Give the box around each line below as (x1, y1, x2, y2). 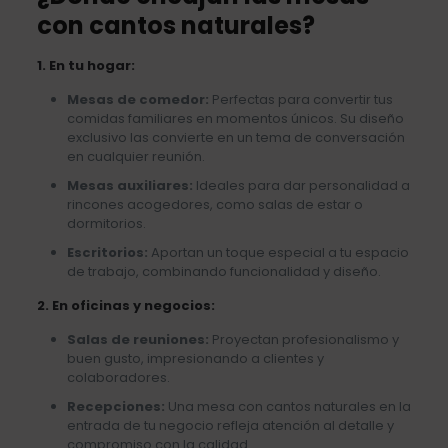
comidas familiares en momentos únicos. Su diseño (66, 108, 404, 128)
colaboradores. (66, 367, 170, 387)
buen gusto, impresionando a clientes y (66, 348, 324, 368)
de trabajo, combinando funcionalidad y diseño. (66, 261, 381, 281)
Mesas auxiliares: (66, 175, 193, 195)
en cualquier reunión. (66, 146, 205, 166)
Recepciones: (66, 396, 165, 416)
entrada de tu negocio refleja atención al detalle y (66, 415, 394, 435)
